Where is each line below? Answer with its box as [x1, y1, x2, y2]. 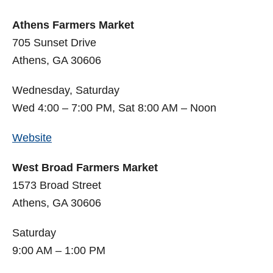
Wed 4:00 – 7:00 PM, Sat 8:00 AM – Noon [12, 102, 216, 115]
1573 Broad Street [12, 179, 101, 192]
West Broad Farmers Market [12, 161, 158, 174]
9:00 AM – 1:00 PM [12, 244, 105, 257]
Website [12, 132, 52, 144]
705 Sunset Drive [12, 37, 96, 49]
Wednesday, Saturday [12, 84, 119, 97]
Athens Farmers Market [12, 19, 134, 32]
